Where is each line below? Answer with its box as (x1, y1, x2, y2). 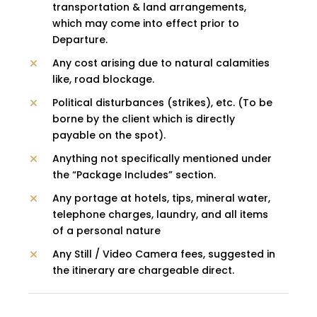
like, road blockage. (52, 72, 154, 87)
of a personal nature (52, 224, 161, 238)
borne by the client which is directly (52, 112, 235, 127)
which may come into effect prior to (52, 16, 239, 31)
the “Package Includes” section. (52, 168, 216, 183)
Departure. (52, 33, 108, 47)
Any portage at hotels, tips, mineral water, (52, 191, 270, 206)
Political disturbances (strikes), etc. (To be (52, 96, 272, 110)
